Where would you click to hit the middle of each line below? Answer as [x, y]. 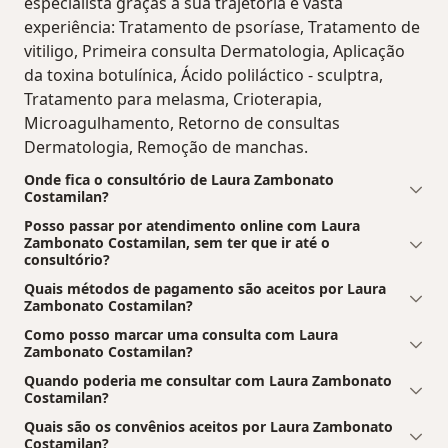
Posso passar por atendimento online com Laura [192, 226]
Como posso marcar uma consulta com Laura [181, 335]
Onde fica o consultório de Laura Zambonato [179, 180]
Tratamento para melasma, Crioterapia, [173, 99]
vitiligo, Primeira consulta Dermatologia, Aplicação [214, 51]
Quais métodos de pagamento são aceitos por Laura [205, 289]
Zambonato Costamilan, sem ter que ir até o [177, 243]
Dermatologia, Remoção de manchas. [166, 147]
